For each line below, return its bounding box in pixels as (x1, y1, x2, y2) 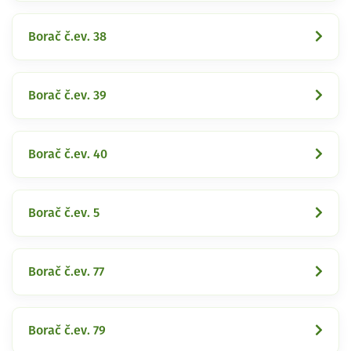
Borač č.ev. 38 (28, 30, 107, 43)
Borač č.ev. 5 (28, 206, 100, 219)
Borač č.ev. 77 (28, 265, 104, 278)
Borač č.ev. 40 (28, 147, 107, 161)
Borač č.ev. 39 (28, 89, 107, 102)
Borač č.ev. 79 (28, 324, 106, 337)
